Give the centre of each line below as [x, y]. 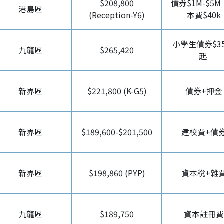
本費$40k [204, 15]
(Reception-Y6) [117, 15]
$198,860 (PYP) [117, 173]
